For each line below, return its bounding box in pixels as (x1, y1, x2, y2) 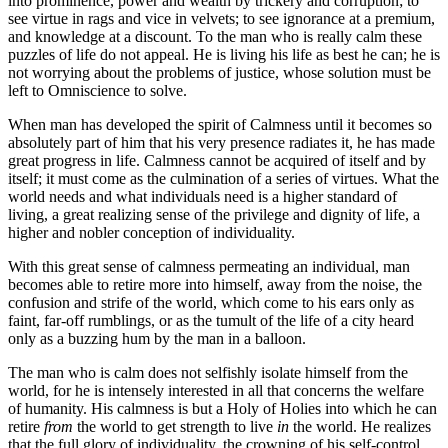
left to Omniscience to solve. (8, 81, 187, 99)
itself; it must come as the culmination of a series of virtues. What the (8, 169, 439, 187)
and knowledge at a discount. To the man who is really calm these (8, 27, 422, 45)
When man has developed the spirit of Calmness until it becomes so (8, 115, 432, 133)
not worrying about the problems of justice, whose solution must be (8, 63, 431, 81)
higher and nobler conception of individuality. (8, 223, 295, 241)
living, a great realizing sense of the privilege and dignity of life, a (8, 205, 420, 223)
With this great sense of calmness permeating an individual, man (8, 257, 410, 275)
